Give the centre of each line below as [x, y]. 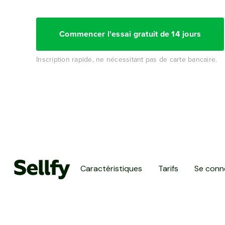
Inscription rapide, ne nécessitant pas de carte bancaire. [127, 59]
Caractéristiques [111, 168]
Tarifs [168, 168]
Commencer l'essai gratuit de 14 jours [130, 34]
